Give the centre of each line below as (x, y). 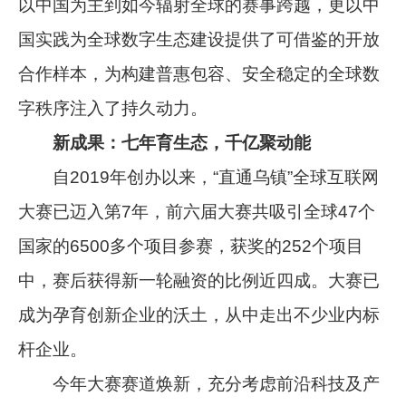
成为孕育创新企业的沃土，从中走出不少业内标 (199, 315)
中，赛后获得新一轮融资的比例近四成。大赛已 (199, 281)
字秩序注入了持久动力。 (113, 109)
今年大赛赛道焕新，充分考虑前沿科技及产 (199, 384)
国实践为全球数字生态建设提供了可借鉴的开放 (199, 40)
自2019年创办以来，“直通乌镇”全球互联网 (199, 178)
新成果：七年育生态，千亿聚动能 (165, 143)
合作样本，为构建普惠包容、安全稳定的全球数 (199, 74)
